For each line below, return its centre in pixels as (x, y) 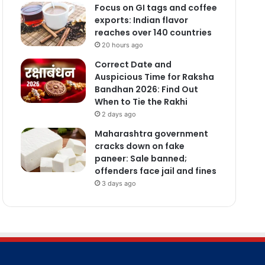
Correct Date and (133, 64)
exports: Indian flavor (141, 20)
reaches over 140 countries (153, 32)
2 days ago (119, 114)
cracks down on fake (139, 146)
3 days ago (119, 183)
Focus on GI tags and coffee (156, 7)
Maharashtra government (151, 133)
